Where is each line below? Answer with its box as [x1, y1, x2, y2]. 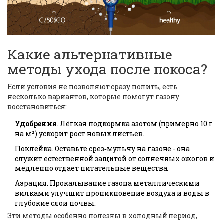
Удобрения [15, 119, 57, 129]
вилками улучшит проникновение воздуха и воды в [15, 188, 209, 198]
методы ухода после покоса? [7, 60, 207, 79]
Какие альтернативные [7, 45, 172, 64]
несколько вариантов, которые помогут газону [7, 92, 179, 102]
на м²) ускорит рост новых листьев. [15, 129, 144, 139]
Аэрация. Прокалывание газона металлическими [15, 178, 200, 188]
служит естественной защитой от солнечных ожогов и [15, 154, 214, 164]
